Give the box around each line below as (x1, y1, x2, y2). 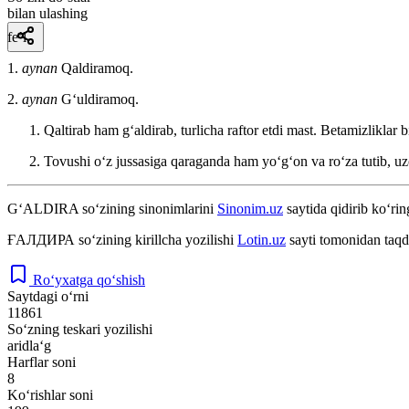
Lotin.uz (237, 231, 286, 247)
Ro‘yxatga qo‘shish (33, 271, 145, 288)
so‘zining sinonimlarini (79, 200, 217, 216)
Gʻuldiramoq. (61, 90, 139, 107)
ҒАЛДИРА (7, 231, 75, 247)
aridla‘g (7, 337, 51, 353)
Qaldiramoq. (61, 59, 133, 76)
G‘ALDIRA (7, 200, 79, 216)
